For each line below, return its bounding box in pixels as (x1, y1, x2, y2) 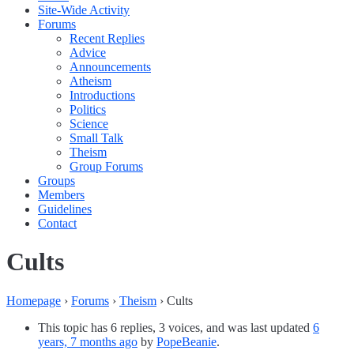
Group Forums (70, 160, 143, 173)
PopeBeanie (156, 334, 217, 348)
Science (70, 117, 108, 130)
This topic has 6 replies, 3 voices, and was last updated (38, 320, 313, 334)
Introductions (70, 88, 135, 102)
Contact (38, 217, 77, 230)
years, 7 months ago (38, 334, 137, 348)
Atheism (70, 74, 111, 88)
